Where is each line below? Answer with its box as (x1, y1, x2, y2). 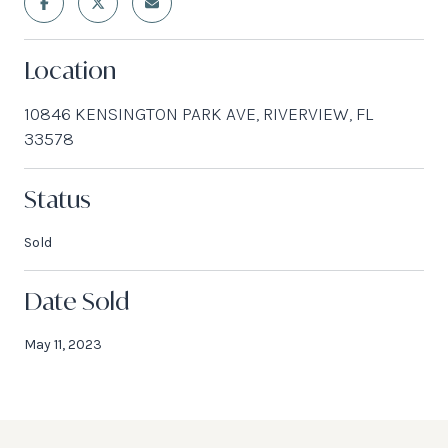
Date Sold (24, 284, 129, 317)
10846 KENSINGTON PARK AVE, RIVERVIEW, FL (24, 102, 373, 125)
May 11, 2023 (24, 335, 102, 353)
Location (24, 53, 116, 86)
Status (24, 182, 91, 215)
